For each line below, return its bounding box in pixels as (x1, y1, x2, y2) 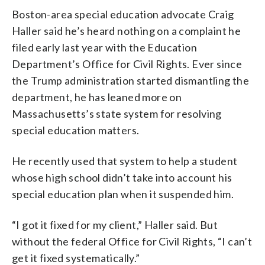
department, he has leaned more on (12, 90, 182, 104)
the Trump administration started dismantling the (12, 73, 250, 87)
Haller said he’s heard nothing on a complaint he (12, 24, 241, 37)
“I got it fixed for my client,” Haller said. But (12, 218, 218, 231)
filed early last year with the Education (12, 40, 197, 54)
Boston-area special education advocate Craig (12, 7, 234, 21)
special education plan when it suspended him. (12, 187, 234, 201)
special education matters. (12, 123, 140, 137)
